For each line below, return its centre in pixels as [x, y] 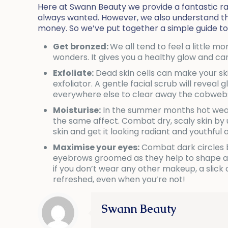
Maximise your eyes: [96, 148]
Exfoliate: [74, 73]
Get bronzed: [82, 47]
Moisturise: [77, 110]
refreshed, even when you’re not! [119, 180]
